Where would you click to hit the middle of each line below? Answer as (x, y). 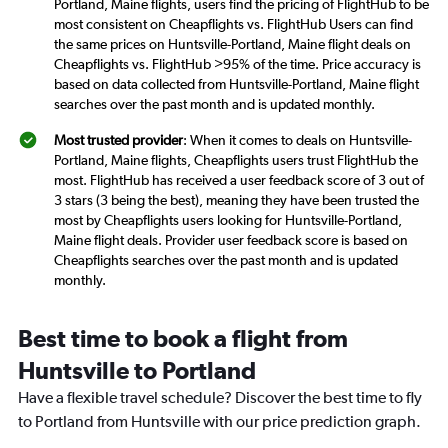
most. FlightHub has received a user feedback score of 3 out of (239, 180)
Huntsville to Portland (137, 370)
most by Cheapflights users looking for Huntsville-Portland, (228, 220)
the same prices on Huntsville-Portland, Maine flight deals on (232, 44)
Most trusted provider (118, 140)
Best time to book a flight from (183, 338)
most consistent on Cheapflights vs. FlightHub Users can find (233, 24)
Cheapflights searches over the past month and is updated (226, 260)
